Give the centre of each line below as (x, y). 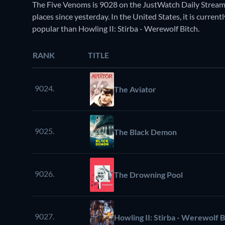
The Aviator (135, 89)
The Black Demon (145, 132)
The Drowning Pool (148, 175)
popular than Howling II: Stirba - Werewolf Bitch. (116, 29)
